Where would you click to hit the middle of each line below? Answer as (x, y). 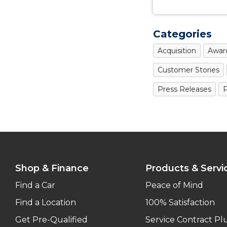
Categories (182, 34)
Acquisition (177, 50)
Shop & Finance (52, 168)
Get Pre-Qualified (51, 219)
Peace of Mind (174, 185)
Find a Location (46, 202)
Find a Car (35, 185)
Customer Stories (188, 70)
